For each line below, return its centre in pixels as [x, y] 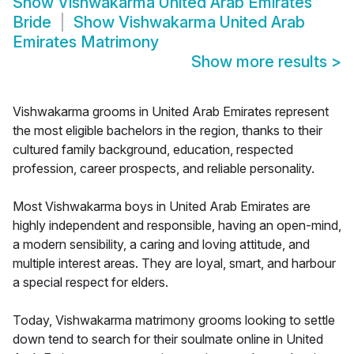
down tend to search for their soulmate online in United [168, 339]
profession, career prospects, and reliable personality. [164, 169]
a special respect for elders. [90, 282]
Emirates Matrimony [86, 42]
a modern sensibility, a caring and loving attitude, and [161, 245]
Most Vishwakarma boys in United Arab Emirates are [162, 207]
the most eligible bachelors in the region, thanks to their [168, 131]
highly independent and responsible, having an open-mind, [177, 226]
